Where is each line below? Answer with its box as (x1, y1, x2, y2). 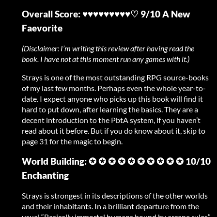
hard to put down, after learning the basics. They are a (22, 105, 198, 114)
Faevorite (22, 23, 62, 34)
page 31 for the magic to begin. (22, 137, 123, 146)
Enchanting (22, 170, 69, 181)
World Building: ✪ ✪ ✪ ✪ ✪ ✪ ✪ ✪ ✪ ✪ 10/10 (22, 156, 211, 167)
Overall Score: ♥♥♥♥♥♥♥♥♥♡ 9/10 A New (22, 9, 190, 20)
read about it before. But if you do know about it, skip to (22, 126, 205, 136)
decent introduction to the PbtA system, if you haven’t (22, 115, 201, 125)
